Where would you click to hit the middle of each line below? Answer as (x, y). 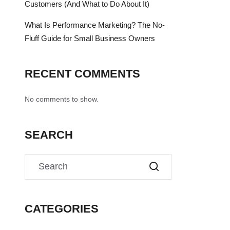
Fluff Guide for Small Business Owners (90, 38)
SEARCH (49, 135)
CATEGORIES (62, 209)
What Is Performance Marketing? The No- (95, 25)
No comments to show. (62, 99)
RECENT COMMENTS (82, 74)
